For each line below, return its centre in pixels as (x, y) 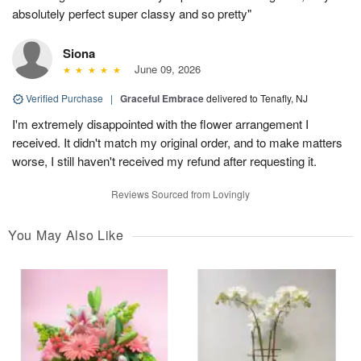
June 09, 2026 (164, 68)
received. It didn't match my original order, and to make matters (177, 142)
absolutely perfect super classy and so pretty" (132, 13)
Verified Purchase (64, 98)
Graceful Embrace (162, 98)
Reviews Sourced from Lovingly (180, 193)
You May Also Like (66, 234)
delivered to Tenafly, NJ (257, 98)
